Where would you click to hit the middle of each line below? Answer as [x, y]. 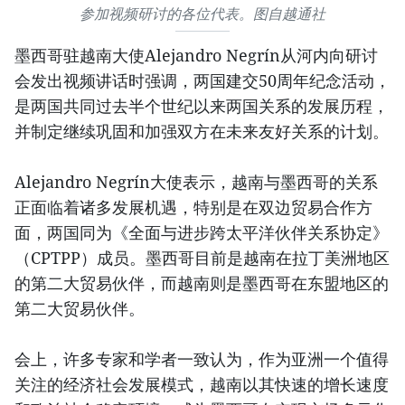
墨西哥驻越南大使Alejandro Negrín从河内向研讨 [196, 56]
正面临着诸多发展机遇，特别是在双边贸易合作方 [193, 207]
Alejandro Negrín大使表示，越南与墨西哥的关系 [196, 182]
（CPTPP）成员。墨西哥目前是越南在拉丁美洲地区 [202, 258]
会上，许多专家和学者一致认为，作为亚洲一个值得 [202, 359]
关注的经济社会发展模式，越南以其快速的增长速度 [202, 385]
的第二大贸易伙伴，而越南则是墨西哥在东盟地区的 [202, 283]
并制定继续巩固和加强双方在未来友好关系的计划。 [202, 132]
